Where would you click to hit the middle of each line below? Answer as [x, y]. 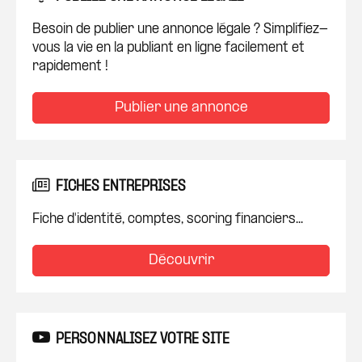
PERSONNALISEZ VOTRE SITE [143, 340]
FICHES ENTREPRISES [121, 187]
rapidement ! [70, 67]
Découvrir [181, 261]
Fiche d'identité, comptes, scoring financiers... [168, 219]
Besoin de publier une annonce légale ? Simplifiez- [180, 29]
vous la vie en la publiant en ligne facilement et [168, 48]
